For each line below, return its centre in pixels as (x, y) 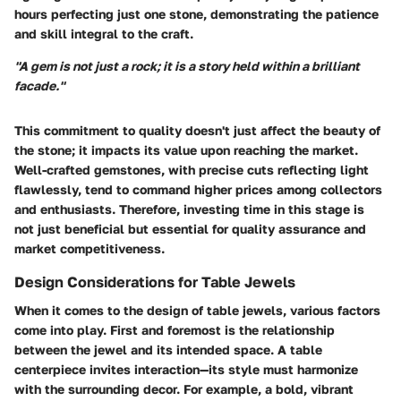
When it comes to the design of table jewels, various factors (197, 310)
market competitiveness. (90, 248)
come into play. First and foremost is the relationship (175, 329)
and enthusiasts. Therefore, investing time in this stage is (189, 209)
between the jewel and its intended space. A (152, 349)
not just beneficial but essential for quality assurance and (190, 228)
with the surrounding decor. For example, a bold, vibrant (184, 388)
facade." (39, 85)
